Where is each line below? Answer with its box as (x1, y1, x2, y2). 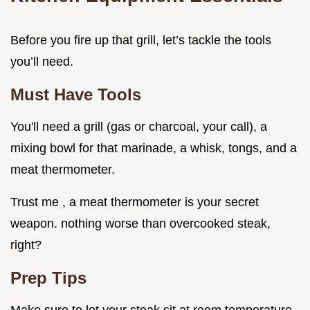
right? (10, 237, 42, 252)
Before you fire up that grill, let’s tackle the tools (10, 33, 271, 47)
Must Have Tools (10, 84, 141, 104)
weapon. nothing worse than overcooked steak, (10, 216, 271, 230)
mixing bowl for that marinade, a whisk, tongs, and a (10, 140, 297, 155)
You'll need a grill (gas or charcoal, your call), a (10, 119, 267, 134)
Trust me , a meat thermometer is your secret (10, 194, 259, 209)
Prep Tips (10, 268, 86, 287)
